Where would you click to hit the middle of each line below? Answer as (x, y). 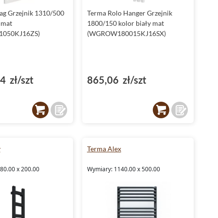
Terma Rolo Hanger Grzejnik (129, 13)
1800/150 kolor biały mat (125, 23)
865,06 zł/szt (117, 80)
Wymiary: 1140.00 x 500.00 (123, 169)
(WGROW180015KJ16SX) (126, 33)
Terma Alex (104, 148)
